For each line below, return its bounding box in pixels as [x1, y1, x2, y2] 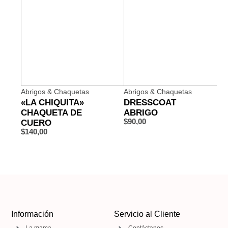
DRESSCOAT [123, 97, 176, 107]
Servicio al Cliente [114, 209, 180, 219]
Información [11, 209, 54, 219]
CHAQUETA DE [21, 107, 82, 118]
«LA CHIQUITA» [21, 97, 84, 107]
